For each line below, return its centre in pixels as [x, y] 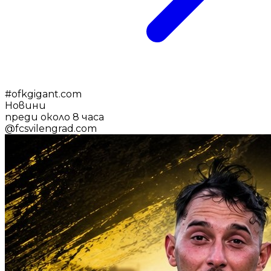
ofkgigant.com [47, 94]
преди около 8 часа [54, 117]
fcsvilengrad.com [56, 128]
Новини [25, 105]
